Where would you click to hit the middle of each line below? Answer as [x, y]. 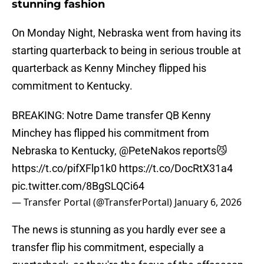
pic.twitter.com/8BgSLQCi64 [78, 186]
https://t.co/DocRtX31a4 [176, 169]
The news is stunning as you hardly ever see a [119, 230]
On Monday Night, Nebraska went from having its [126, 33]
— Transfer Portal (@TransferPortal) [93, 202]
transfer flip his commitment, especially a [108, 247]
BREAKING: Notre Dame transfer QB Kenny [111, 115]
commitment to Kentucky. [72, 86]
